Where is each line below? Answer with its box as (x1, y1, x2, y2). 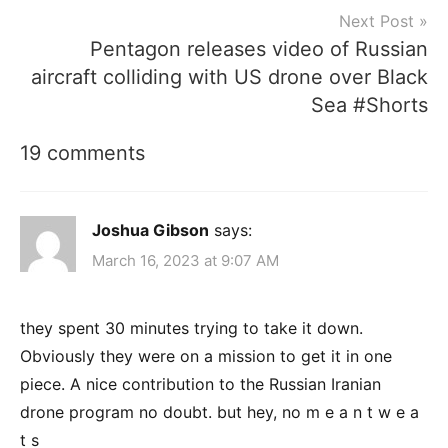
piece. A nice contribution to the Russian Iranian (20, 374, 381, 395)
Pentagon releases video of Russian (90, 36, 428, 61)
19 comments (20, 140, 145, 165)
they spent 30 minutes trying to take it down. (20, 318, 363, 339)
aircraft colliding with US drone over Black (31, 64, 428, 89)
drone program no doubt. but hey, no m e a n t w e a (20, 402, 419, 423)
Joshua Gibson (92, 219, 209, 240)
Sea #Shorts (311, 92, 428, 117)
